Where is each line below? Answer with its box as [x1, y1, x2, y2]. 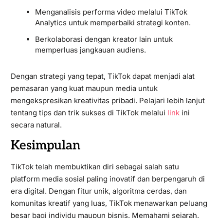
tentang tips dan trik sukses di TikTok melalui [10, 108, 167, 117]
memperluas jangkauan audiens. [35, 45, 146, 54]
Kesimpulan [10, 138, 80, 153]
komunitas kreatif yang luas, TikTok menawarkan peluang [10, 199, 207, 208]
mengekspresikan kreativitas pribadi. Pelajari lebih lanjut [10, 96, 205, 105]
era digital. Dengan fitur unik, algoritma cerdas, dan [10, 186, 187, 196]
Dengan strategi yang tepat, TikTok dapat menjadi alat [10, 72, 195, 81]
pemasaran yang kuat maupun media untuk [10, 84, 158, 93]
